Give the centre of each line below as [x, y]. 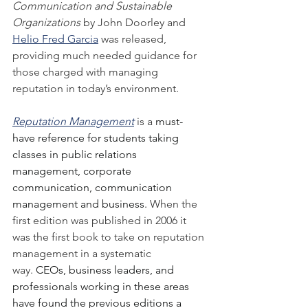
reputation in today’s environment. [96, 89]
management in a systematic [83, 254]
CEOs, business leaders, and [105, 270]
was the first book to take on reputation [110, 237]
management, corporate [73, 171]
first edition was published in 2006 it [101, 221]
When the [175, 204]
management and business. [81, 204]
